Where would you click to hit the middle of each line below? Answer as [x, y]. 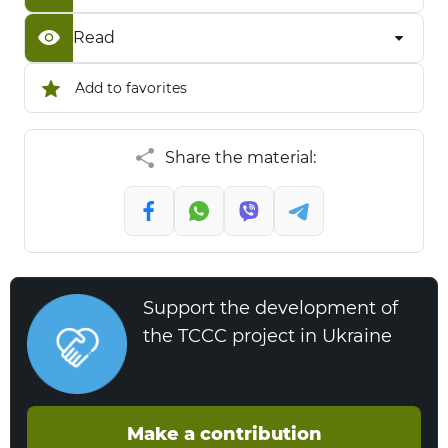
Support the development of [270, 308]
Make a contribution [224, 434]
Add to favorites [131, 88]
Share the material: [240, 157]
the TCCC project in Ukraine [267, 336]
